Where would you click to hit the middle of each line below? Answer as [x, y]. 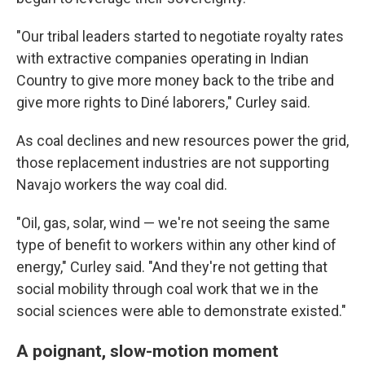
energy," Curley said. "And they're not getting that [172, 266]
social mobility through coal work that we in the [167, 288]
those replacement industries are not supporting [173, 162]
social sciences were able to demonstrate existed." [181, 310]
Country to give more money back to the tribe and [175, 80]
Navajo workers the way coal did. [122, 184]
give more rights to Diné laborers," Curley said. [163, 102]
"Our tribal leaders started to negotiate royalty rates [180, 36]
